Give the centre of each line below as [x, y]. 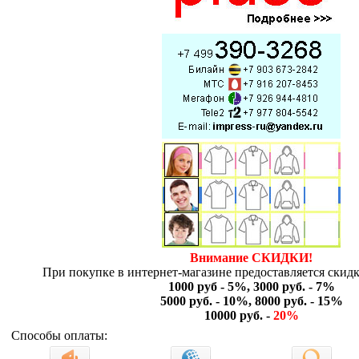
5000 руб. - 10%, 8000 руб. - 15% [251, 301]
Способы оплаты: [59, 335]
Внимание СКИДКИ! [251, 258]
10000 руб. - [238, 315]
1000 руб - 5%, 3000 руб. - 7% [251, 286]
